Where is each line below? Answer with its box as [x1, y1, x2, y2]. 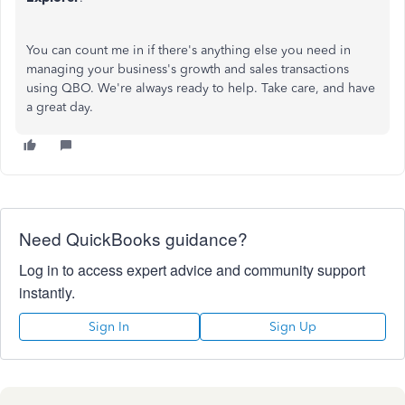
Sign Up [268, 319, 316, 334]
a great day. [26, 99, 93, 115]
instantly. [19, 282, 75, 303]
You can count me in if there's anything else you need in [26, 42, 351, 58]
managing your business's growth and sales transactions [26, 61, 349, 77]
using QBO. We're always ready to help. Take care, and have [26, 80, 375, 96]
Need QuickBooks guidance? [19, 226, 248, 250]
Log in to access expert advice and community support [19, 259, 365, 280]
